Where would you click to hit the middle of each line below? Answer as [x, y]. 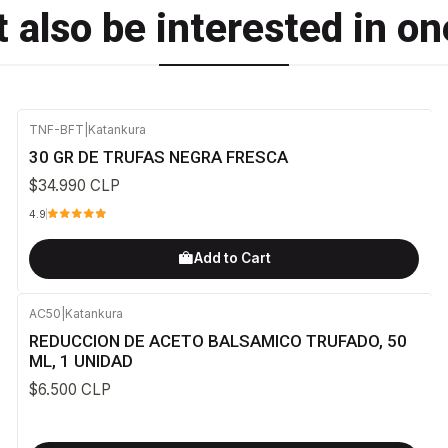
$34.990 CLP [74, 186]
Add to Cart [232, 258]
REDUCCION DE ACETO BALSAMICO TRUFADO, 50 [217, 340]
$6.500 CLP [69, 389]
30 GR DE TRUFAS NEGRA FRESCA [158, 157]
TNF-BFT [56, 129]
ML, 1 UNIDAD [80, 360]
